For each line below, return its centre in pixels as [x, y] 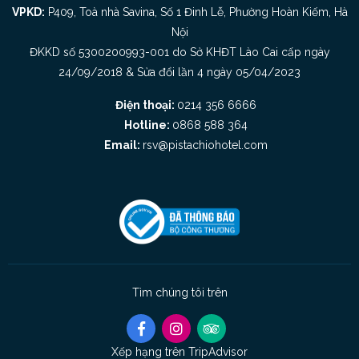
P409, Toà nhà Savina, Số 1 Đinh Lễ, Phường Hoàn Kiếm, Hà [196, 12]
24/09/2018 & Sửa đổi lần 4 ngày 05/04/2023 [179, 72]
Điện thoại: [146, 105]
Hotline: [148, 125]
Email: [123, 145]
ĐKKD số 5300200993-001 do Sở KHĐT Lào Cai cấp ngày [179, 52]
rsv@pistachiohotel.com [205, 145]
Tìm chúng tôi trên [179, 293]
